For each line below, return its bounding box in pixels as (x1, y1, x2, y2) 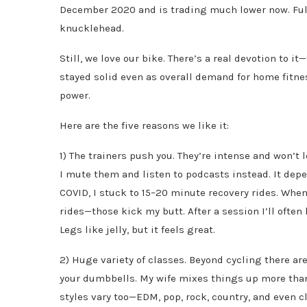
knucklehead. (60, 22, 124, 35)
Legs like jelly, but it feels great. (60, 223, 215, 236)
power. (60, 89, 90, 102)
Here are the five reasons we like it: (60, 119, 229, 132)
